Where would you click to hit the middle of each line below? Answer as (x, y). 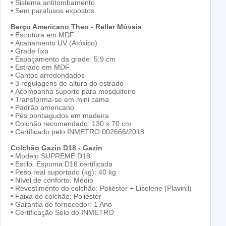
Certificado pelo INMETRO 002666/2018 (80, 132)
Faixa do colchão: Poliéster (57, 196)
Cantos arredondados (49, 75)
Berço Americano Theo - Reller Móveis (76, 27)
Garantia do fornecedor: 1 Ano (63, 205)
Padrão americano (44, 108)
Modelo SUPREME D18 (52, 156)
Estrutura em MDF (44, 35)
